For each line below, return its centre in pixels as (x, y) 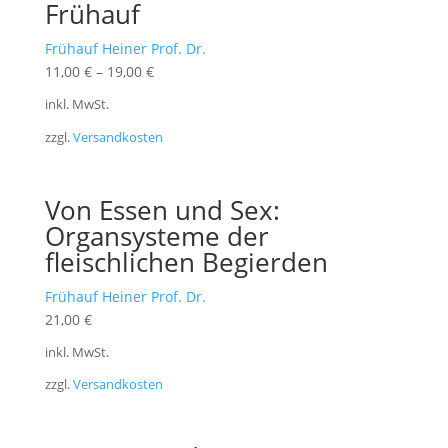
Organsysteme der (156, 235)
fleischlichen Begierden (186, 261)
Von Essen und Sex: (162, 209)
